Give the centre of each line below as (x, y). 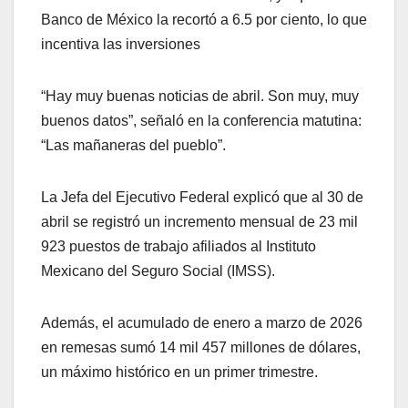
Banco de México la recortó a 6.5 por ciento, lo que (204, 20)
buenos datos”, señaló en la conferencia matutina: (201, 121)
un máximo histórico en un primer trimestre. (179, 372)
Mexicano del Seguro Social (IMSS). (158, 271)
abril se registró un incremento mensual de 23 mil (199, 222)
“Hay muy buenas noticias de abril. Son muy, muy (200, 97)
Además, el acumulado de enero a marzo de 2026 (202, 323)
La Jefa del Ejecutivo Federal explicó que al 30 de (202, 198)
